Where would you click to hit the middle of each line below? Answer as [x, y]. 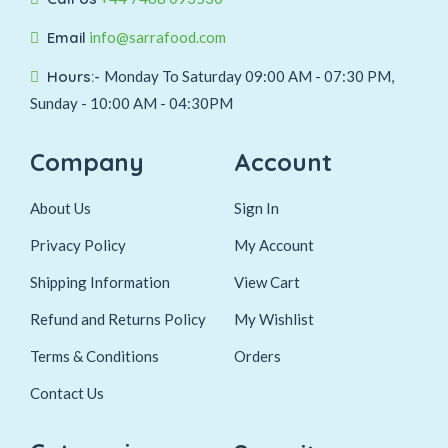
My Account [274, 245]
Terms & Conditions [94, 356]
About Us [60, 208]
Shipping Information [100, 282]
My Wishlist [274, 319]
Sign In [256, 208]
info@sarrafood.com [157, 37]
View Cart [267, 282]
